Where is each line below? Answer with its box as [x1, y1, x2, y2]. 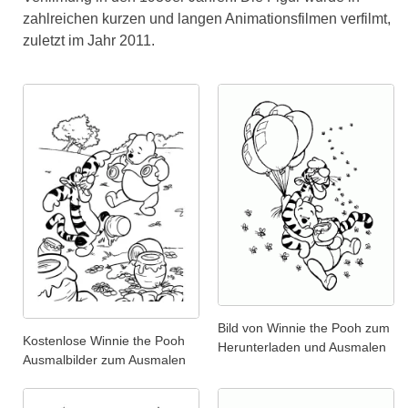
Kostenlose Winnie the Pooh [23, 333, 185, 348]
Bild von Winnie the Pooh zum [218, 321, 390, 336]
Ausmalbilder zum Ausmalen [23, 352, 186, 367]
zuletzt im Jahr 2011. [23, 33, 155, 48]
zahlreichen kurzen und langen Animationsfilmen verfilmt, [23, 11, 391, 26]
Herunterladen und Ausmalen [218, 340, 386, 355]
